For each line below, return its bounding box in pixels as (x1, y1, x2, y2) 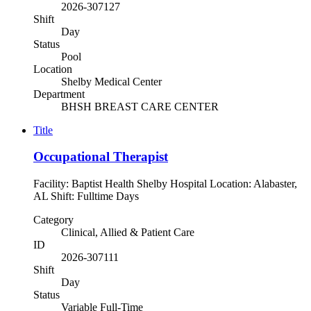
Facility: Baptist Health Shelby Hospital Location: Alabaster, (33, 178, 297, 190)
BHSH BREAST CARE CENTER (61, 100, 219, 112)
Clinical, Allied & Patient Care (61, 226, 194, 238)
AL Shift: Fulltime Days (33, 190, 150, 202)
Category (33, 214, 74, 226)
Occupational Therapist (33, 149, 168, 165)
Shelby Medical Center (61, 75, 162, 87)
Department (33, 87, 85, 100)
